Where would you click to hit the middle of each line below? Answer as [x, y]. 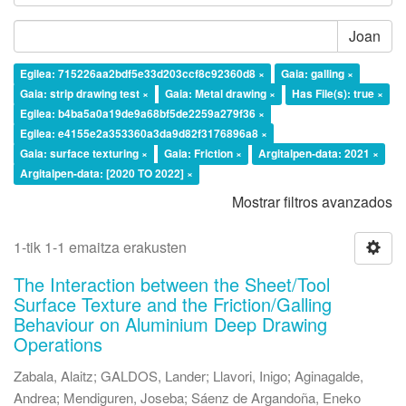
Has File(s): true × [338, 93]
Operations [58, 343]
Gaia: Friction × [203, 153]
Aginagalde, [329, 375]
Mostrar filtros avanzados [312, 201]
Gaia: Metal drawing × [220, 93]
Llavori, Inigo [250, 375]
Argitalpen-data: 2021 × [319, 153]
